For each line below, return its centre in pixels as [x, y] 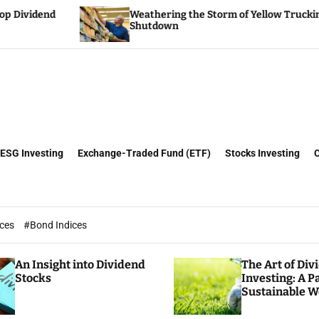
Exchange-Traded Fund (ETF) [144, 153]
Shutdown [53, 26]
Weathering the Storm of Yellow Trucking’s [131, 15]
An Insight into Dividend [80, 265]
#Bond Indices [55, 225]
